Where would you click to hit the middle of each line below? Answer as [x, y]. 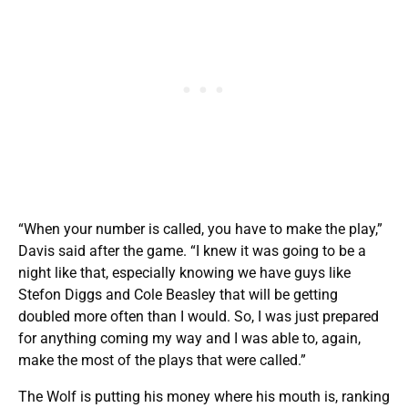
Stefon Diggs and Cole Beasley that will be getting [178, 295]
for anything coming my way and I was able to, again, [189, 339]
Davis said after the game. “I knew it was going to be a [192, 251]
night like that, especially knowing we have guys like [184, 273]
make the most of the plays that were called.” [162, 361]
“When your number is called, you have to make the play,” [200, 229]
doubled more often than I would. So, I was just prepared [199, 317]
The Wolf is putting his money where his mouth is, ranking [204, 397]
